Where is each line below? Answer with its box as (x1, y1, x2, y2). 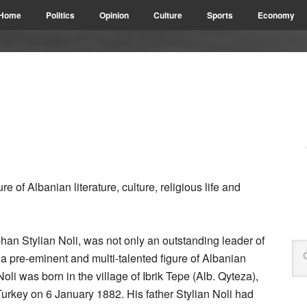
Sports (207, 9, 233, 21)
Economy (258, 9, 295, 21)
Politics (46, 9, 75, 21)
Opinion (99, 9, 129, 21)
